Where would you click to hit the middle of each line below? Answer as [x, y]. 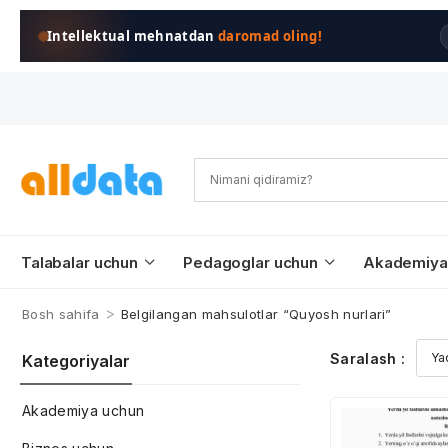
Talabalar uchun [80, 262]
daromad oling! [270, 36]
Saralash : [368, 358]
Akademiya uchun [83, 410]
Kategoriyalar [76, 361]
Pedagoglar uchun [250, 262]
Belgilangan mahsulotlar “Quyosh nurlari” [256, 314]
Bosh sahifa [61, 314]
